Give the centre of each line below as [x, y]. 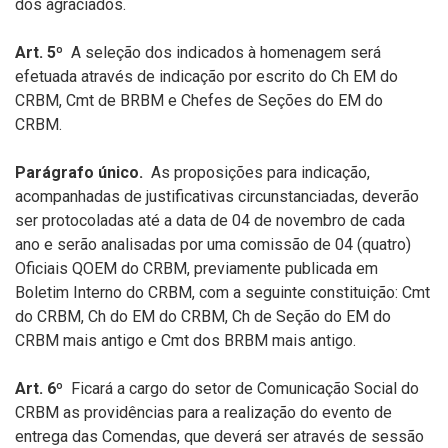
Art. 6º [39, 388]
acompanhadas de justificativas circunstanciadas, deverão [217, 196]
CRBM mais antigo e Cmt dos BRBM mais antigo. [185, 340]
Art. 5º [39, 52]
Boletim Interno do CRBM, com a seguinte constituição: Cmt [222, 292]
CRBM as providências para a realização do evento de [203, 412]
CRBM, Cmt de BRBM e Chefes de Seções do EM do [199, 100]
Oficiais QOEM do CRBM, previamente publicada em [196, 268]
